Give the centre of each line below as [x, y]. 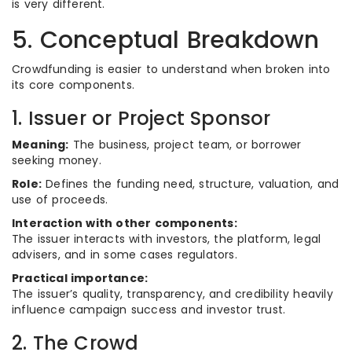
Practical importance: [80, 278]
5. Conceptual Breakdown [166, 40]
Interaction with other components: [125, 223]
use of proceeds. [60, 200]
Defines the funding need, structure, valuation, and [191, 184]
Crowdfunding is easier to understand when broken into [171, 69]
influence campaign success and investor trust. [149, 310]
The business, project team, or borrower [185, 145]
